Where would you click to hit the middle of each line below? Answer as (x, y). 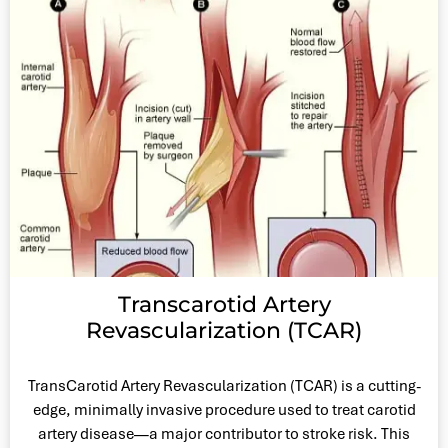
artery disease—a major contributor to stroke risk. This (224, 433)
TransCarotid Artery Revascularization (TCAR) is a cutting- (224, 385)
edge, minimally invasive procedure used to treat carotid (224, 409)
